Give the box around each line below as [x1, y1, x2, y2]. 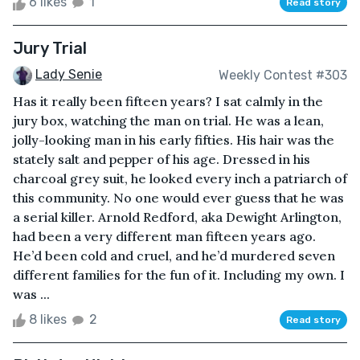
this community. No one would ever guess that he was [13, 190, 344, 207]
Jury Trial [13, 39, 87, 59]
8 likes [26, 312, 70, 328]
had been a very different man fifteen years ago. [13, 228, 316, 245]
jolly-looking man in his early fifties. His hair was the [13, 132, 334, 149]
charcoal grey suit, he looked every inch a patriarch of [13, 170, 347, 187]
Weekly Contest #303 [219, 67, 347, 83]
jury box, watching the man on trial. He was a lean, [13, 112, 324, 129]
